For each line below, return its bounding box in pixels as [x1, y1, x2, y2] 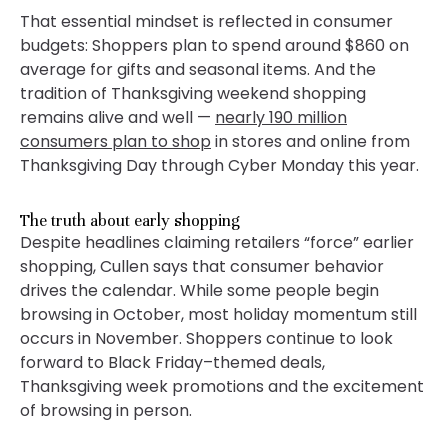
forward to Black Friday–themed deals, [20, 350, 325, 374]
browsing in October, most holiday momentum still [20, 302, 417, 326]
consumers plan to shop [20, 129, 211, 153]
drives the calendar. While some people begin [20, 278, 379, 302]
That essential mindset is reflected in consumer [20, 9, 393, 33]
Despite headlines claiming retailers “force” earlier [20, 230, 414, 254]
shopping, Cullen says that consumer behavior [20, 254, 384, 278]
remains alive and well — [20, 105, 215, 129]
